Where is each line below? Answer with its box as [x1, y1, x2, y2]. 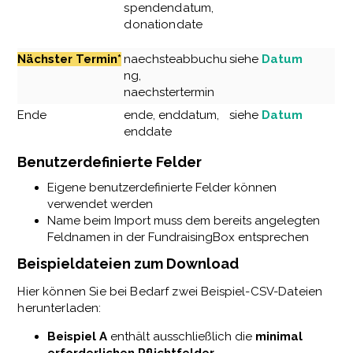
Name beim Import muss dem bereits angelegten [46, 214, 320, 229]
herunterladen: [17, 300, 102, 315]
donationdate [124, 17, 203, 32]
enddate [124, 124, 173, 139]
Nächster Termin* [17, 52, 122, 67]
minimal [255, 329, 303, 344]
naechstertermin [124, 85, 215, 100]
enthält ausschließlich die [110, 329, 255, 344]
